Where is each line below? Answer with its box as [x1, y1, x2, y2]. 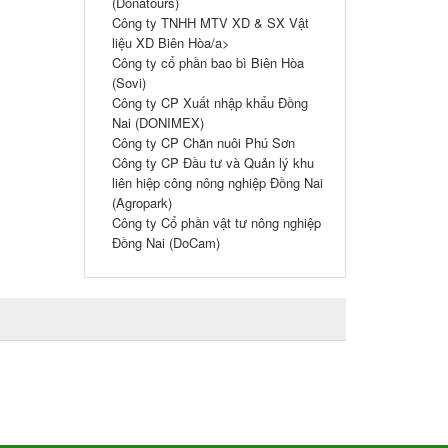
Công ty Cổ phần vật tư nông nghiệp [111, 213, 321, 232]
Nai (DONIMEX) [111, 113, 204, 132]
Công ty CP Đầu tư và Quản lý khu [111, 153, 314, 172]
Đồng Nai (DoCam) [111, 233, 220, 252]
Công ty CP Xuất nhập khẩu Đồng [111, 93, 308, 112]
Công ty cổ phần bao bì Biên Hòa [111, 53, 304, 72]
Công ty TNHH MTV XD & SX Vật [111, 13, 309, 32]
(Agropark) [111, 193, 172, 212]
